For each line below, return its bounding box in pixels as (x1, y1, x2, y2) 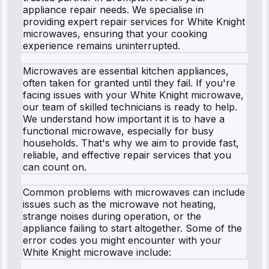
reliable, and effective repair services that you (23, 148, 231, 161)
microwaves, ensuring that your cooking (23, 27, 207, 40)
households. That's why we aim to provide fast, (23, 136, 239, 149)
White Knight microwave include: (23, 246, 171, 258)
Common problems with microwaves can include (23, 186, 245, 198)
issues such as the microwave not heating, (23, 198, 216, 210)
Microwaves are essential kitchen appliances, (23, 64, 229, 77)
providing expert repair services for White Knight (23, 15, 245, 28)
